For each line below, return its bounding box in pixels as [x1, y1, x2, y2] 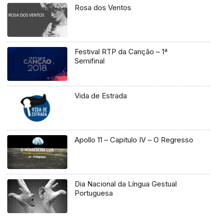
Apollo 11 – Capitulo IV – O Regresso [75, 135, 194, 144]
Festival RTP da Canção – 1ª [75, 47, 168, 57]
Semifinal [75, 56, 105, 66]
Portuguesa [75, 188, 113, 198]
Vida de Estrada [75, 91, 127, 100]
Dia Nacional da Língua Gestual [75, 179, 177, 188]
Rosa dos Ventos [75, 3, 132, 13]
